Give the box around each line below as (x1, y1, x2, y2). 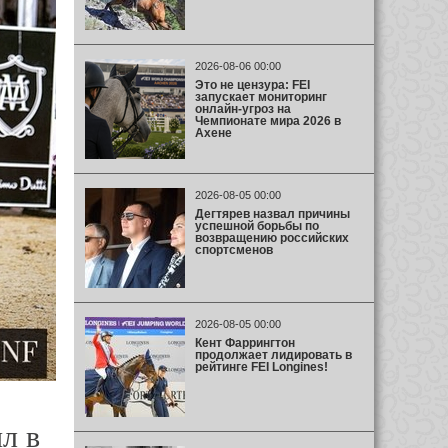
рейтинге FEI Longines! (194, 359, 328, 374)
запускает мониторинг (194, 89, 327, 104)
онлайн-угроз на (194, 101, 291, 116)
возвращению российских (194, 230, 349, 245)
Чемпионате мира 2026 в (194, 113, 341, 128)
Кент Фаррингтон (194, 335, 295, 350)
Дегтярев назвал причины (194, 206, 350, 221)
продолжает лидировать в (194, 347, 352, 362)
